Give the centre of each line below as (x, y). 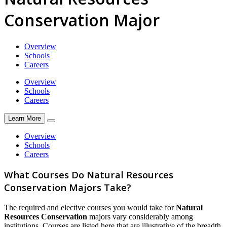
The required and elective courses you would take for (90, 208)
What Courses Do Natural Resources (89, 175)
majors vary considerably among (140, 217)
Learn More (25, 118)
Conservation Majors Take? (68, 187)
